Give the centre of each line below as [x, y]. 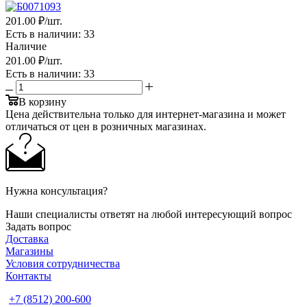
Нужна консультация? [57, 191]
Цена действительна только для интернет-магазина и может [146, 114]
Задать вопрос [38, 226]
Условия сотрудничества [63, 263]
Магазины [29, 251]
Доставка [27, 238]
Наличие [26, 46]
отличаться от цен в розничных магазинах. [106, 126]
